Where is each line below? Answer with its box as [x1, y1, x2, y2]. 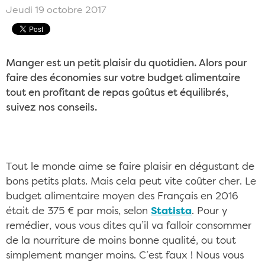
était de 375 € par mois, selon [6, 206, 151, 216]
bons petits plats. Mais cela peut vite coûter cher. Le [6, 177, 256, 187]
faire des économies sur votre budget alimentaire [6, 73, 240, 83]
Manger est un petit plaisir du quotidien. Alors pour [6, 59, 247, 69]
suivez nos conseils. [6, 103, 97, 113]
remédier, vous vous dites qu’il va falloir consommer [6, 221, 251, 231]
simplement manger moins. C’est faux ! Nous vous [6, 251, 244, 261]
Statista [151, 206, 192, 216]
